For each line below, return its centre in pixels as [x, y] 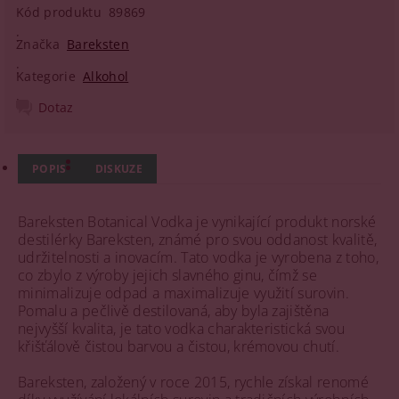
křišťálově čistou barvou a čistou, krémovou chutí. [179, 346]
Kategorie [46, 76]
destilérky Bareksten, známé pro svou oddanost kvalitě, [198, 240]
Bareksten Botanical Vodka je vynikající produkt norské [197, 222]
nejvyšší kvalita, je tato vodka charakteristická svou [181, 329]
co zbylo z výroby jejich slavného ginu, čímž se [168, 275]
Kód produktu [59, 12]
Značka [38, 44]
